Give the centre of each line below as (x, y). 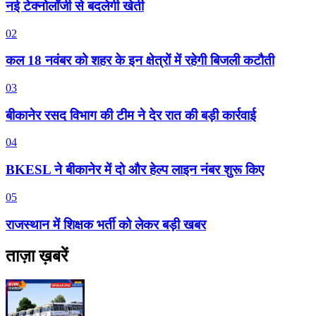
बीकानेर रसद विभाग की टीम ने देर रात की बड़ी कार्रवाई (131, 115)
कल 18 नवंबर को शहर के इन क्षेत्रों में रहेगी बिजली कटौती (140, 61)
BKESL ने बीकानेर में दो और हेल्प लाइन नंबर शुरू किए (135, 170)
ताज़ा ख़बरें (37, 256)
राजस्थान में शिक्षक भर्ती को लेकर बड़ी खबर (106, 224)
